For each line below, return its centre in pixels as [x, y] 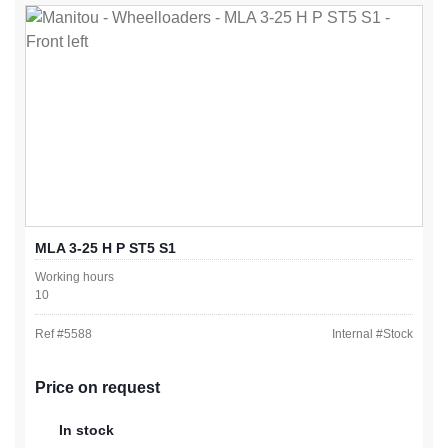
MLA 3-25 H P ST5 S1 [105, 247]
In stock [86, 429]
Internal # [357, 333]
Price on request [97, 387]
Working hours [74, 276]
